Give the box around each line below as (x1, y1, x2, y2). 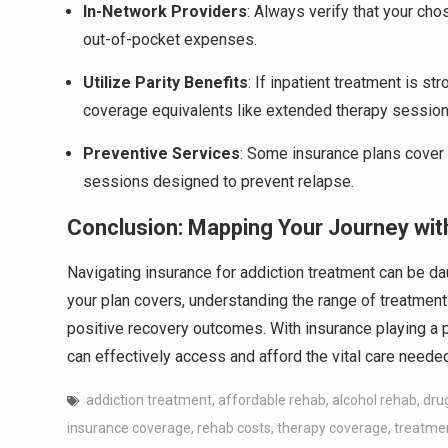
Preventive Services (83, 144, 240, 163)
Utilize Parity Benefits (83, 73, 248, 92)
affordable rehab (218, 392, 326, 408)
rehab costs (197, 420, 271, 436)
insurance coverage (67, 420, 191, 436)
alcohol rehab (332, 392, 417, 408)
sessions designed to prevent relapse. (83, 172, 354, 191)
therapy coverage (277, 420, 388, 436)
